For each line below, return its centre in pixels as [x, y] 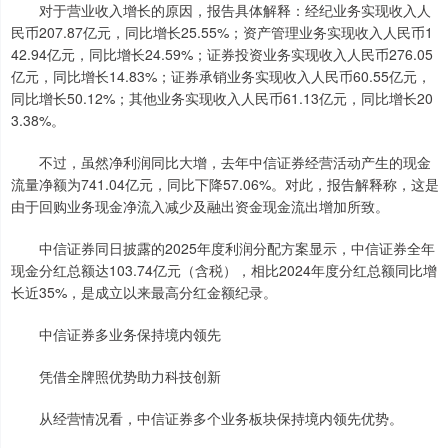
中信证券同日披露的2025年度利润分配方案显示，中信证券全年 [223, 248]
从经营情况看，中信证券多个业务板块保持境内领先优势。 [207, 418]
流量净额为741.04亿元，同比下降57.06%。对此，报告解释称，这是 [225, 184]
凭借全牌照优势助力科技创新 [116, 376]
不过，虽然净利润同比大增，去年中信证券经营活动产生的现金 [221, 162]
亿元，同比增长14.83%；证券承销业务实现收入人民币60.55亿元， [221, 76]
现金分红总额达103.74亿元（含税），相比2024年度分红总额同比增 [224, 270]
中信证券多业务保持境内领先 [116, 334]
